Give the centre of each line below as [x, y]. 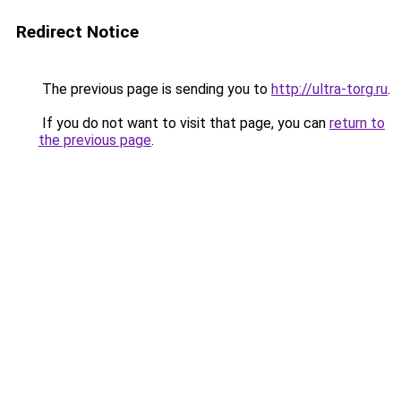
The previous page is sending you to [155, 89]
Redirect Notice [77, 32]
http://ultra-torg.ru [329, 89]
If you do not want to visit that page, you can [184, 123]
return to [357, 123]
